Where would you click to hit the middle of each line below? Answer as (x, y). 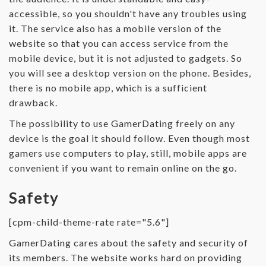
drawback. (33, 103)
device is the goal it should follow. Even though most (129, 138)
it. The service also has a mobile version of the (115, 28)
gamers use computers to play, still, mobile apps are (128, 153)
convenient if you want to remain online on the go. (123, 168)
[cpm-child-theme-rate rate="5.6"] (89, 222)
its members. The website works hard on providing (126, 258)
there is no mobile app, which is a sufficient (108, 88)
